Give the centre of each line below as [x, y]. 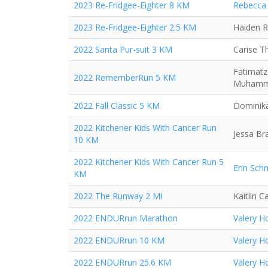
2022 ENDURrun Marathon [126, 218]
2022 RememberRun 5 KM [125, 77]
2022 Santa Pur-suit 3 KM [123, 49]
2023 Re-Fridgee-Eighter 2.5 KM [135, 27]
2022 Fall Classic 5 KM [117, 106]
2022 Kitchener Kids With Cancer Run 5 [149, 162]
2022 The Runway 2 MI [118, 196]
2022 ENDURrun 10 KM [119, 240]
